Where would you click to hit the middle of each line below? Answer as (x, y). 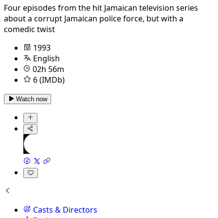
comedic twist (29, 29)
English (46, 58)
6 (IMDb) (49, 80)
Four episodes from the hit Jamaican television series (101, 8)
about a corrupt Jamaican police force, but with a (94, 18)
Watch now (32, 99)
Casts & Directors (65, 209)
